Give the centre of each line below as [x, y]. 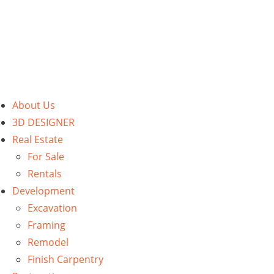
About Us [34, 105]
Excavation [52, 208]
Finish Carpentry [65, 259]
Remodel [48, 242]
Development [43, 191]
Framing [46, 225]
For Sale [46, 157]
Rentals [45, 174]
